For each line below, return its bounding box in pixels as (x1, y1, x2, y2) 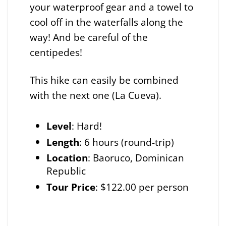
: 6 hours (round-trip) (79, 135, 174, 149)
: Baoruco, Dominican (87, 151, 184, 165)
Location (46, 151, 88, 165)
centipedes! (29, 45, 82, 59)
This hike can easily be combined (29, 73, 179, 87)
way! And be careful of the (29, 30, 148, 44)
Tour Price (46, 180, 95, 194)
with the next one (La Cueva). (29, 88, 161, 102)
